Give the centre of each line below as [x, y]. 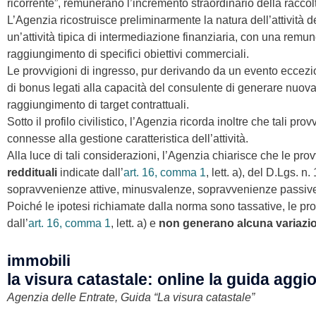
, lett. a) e [135, 223]
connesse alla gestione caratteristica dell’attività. [128, 138]
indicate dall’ [92, 172]
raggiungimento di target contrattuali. [98, 104]
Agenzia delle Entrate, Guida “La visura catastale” [131, 297]
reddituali [34, 172]
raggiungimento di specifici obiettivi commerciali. [128, 54]
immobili [39, 260]
